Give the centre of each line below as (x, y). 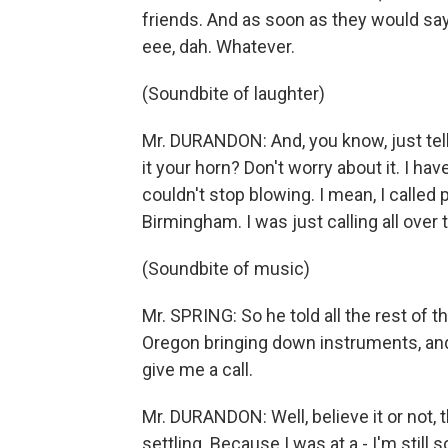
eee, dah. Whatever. (218, 46)
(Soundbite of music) (226, 268)
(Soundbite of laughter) (233, 93)
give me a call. (197, 369)
